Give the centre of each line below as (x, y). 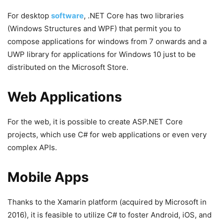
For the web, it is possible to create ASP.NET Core (95, 121)
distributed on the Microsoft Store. (68, 67)
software (67, 15)
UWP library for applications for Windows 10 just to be (102, 54)
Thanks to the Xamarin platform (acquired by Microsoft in (107, 202)
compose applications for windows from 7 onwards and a (107, 41)
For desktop (29, 15)
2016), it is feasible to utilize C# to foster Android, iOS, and (110, 215)
